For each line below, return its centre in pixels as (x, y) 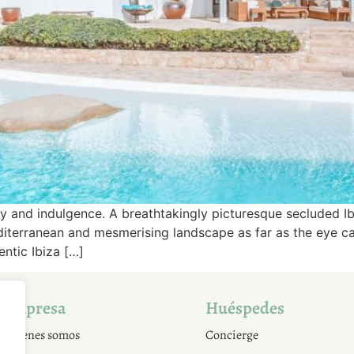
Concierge (232, 335)
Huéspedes (245, 309)
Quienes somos (41, 335)
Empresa (34, 309)
